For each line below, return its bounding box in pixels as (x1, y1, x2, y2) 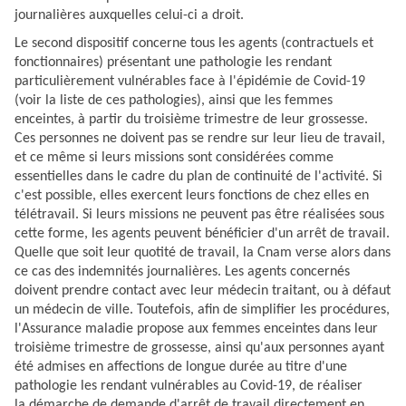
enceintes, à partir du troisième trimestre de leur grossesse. (14, 112, 368, 128)
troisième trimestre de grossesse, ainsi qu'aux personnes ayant (14, 341, 384, 356)
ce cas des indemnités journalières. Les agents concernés (14, 265, 350, 280)
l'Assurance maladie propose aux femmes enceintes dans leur (14, 322, 378, 337)
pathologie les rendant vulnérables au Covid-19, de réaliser (14, 379, 362, 394)
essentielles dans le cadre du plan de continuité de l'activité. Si (14, 169, 382, 185)
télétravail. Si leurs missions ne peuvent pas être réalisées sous (14, 208, 384, 223)
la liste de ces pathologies (45, 93, 197, 109)
